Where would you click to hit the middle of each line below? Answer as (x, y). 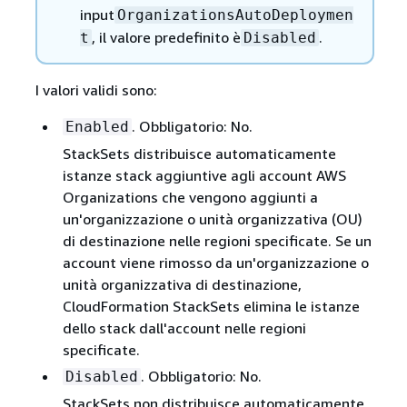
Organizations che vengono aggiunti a (190, 198)
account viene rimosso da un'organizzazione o (215, 263)
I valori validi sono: (96, 90)
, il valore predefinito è (166, 38)
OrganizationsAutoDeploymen (235, 15)
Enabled (97, 127)
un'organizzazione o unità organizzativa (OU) (212, 219)
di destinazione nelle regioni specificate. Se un (217, 241)
